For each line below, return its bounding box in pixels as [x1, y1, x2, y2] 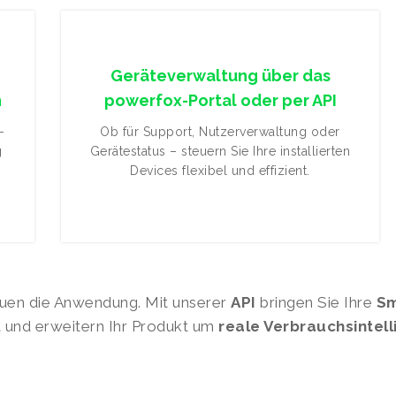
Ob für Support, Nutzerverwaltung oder [100, 125, 340, 139]
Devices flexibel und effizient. [130, 164, 310, 178]
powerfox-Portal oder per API [103, 91, 337, 110]
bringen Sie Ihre [255, 293, 377, 311]
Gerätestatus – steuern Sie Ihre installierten [89, 144, 351, 158]
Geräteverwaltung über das [110, 66, 331, 85]
